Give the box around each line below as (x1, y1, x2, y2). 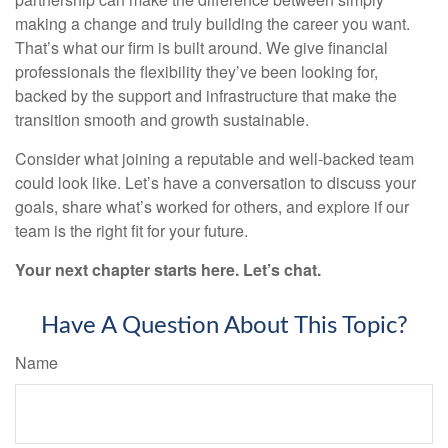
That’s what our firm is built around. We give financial (15, 36, 388, 60)
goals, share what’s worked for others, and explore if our (15, 195, 409, 219)
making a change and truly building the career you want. (15, 12, 410, 36)
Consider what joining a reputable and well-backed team (15, 147, 414, 171)
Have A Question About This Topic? (40, 314, 408, 339)
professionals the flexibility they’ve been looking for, (15, 60, 378, 84)
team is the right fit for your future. (15, 219, 248, 243)
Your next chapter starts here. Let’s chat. (15, 258, 321, 282)
